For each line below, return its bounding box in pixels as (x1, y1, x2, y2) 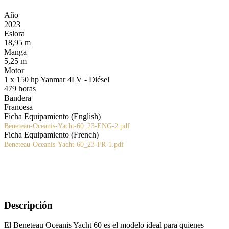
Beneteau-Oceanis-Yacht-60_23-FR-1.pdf (4, 141, 124, 149)
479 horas (4, 84, 36, 94)
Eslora (4, 29, 25, 38)
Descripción (4, 200, 53, 211)
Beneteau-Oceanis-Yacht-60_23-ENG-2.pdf (4, 122, 130, 130)
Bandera (4, 94, 31, 103)
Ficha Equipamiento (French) (4, 130, 99, 140)
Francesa (4, 103, 33, 112)
